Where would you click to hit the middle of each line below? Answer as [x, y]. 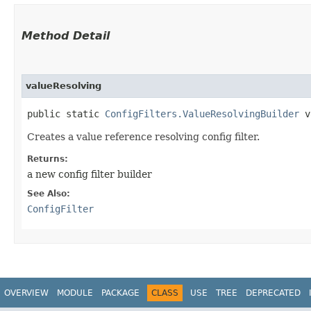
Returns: [48, 159]
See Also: [49, 193]
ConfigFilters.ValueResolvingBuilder [202, 114]
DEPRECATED [273, 293]
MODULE [75, 293]
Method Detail [66, 35]
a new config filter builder [90, 174]
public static [66, 114]
